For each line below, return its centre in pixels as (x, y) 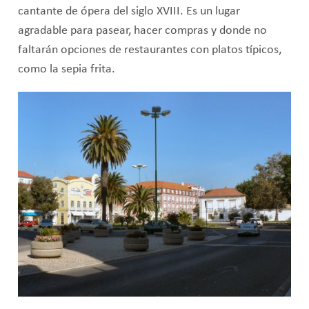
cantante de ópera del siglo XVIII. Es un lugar (129, 12)
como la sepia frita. (66, 70)
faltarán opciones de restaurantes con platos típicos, (149, 50)
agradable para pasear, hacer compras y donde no (142, 31)
